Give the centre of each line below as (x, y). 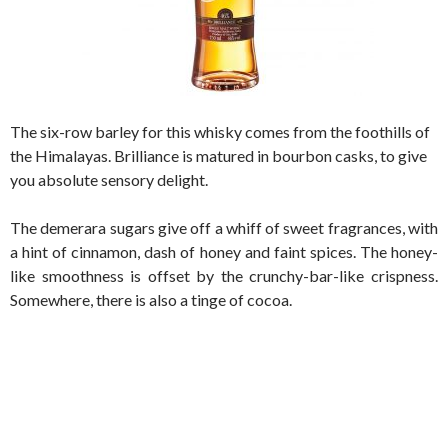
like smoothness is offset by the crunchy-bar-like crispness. (224, 275)
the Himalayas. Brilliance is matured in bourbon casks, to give (218, 155)
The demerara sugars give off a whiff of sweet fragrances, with (224, 227)
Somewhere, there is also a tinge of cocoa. (151, 299)
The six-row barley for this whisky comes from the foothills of (220, 131)
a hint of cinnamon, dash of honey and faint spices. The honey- (224, 251)
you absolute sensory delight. (109, 179)
